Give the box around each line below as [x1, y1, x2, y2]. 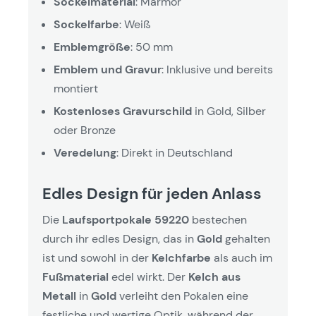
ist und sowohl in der [42, 250, 152, 265]
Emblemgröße [54, 39, 130, 54]
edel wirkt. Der [109, 269, 188, 284]
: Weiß [119, 17, 151, 32]
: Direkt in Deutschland [116, 145, 233, 160]
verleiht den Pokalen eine [116, 288, 248, 303]
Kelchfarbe [152, 250, 211, 265]
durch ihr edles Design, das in [42, 231, 197, 246]
